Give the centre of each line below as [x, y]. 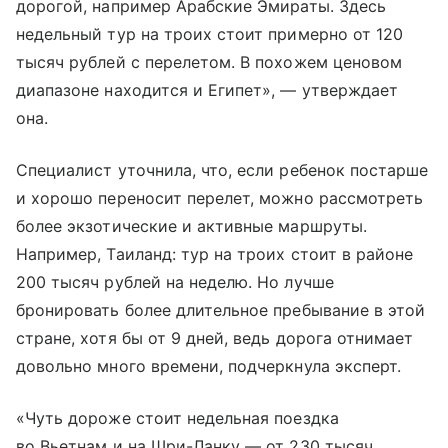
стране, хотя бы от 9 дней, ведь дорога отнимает [215, 338]
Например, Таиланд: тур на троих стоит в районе [215, 254]
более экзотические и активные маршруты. [191, 226]
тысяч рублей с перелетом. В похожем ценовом [209, 62]
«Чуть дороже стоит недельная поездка [177, 418]
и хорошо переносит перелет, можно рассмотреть [220, 198]
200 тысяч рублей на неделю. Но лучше [175, 282]
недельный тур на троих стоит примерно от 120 [210, 34]
